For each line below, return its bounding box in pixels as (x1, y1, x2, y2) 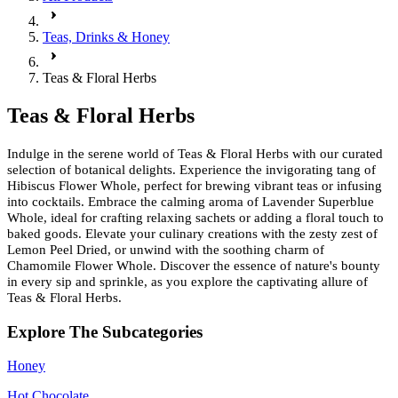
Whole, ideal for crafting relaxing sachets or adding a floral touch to (7, 210, 384, 225)
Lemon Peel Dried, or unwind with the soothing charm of (7, 242, 324, 257)
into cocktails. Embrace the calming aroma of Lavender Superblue (7, 194, 374, 209)
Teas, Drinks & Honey (43, 29, 170, 44)
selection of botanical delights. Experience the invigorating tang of (7, 162, 376, 177)
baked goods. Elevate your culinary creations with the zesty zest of (7, 226, 378, 241)
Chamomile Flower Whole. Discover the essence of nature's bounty (7, 258, 380, 273)
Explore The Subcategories (7, 322, 203, 341)
